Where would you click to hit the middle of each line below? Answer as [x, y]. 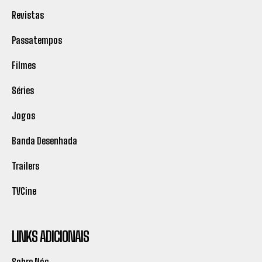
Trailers [25, 166]
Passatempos [37, 40]
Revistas [28, 15]
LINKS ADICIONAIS [50, 237]
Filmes [24, 65]
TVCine [24, 191]
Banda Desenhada [44, 141]
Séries [23, 91]
